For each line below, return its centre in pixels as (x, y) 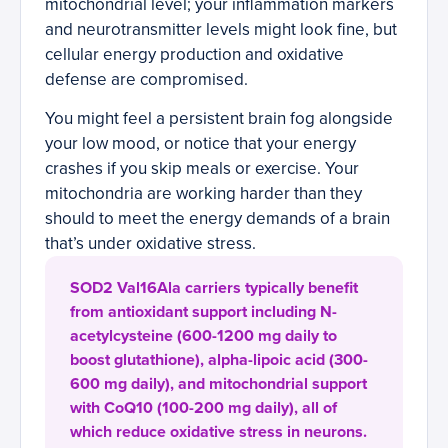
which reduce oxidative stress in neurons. (218, 432)
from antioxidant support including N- (203, 312)
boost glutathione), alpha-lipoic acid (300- (219, 360)
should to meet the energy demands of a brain (217, 219)
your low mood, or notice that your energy (200, 144)
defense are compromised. (146, 80)
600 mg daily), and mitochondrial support (218, 384)
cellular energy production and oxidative (194, 55)
